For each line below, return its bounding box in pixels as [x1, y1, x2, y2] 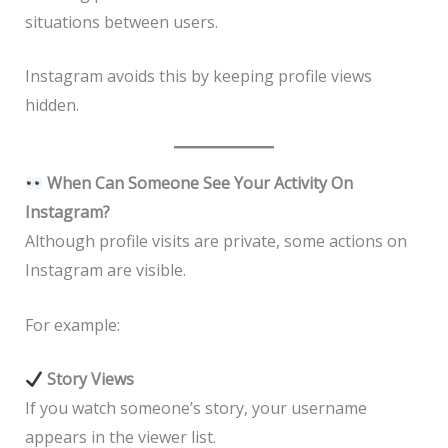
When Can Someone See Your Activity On [42, 171, 353, 194]
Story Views [42, 368, 134, 391]
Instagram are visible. [24, 258, 186, 281]
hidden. [24, 94, 79, 117]
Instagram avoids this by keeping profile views [24, 65, 372, 88]
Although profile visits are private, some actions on [24, 229, 407, 252]
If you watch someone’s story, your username [24, 397, 367, 420]
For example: [24, 313, 120, 336]
